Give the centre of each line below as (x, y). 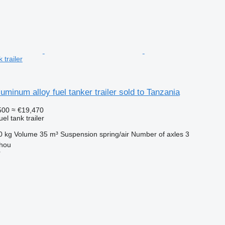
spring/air (114, 134)
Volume (26, 134)
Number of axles (157, 134)
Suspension (79, 134)
